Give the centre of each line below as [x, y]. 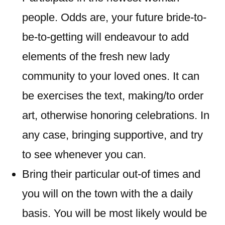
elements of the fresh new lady [96, 57]
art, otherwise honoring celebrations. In [116, 115]
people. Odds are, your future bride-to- [114, 17]
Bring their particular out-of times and [111, 174]
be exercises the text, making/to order [113, 96]
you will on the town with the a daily [107, 194]
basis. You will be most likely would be [115, 213]
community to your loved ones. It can [111, 76]
